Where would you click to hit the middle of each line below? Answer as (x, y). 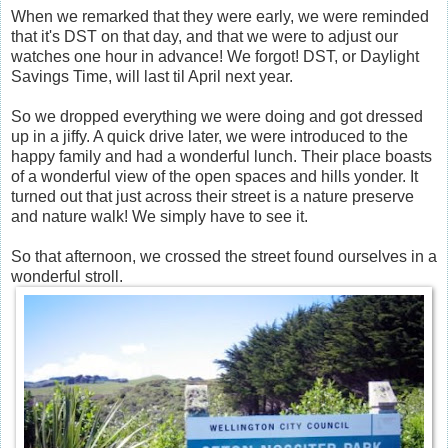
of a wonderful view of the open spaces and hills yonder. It (214, 176)
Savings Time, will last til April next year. (152, 76)
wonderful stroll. (67, 276)
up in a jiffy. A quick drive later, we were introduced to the (209, 136)
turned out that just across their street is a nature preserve (212, 196)
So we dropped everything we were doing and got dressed (217, 116)
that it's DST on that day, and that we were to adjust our (204, 36)
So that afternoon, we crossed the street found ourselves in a (224, 256)
